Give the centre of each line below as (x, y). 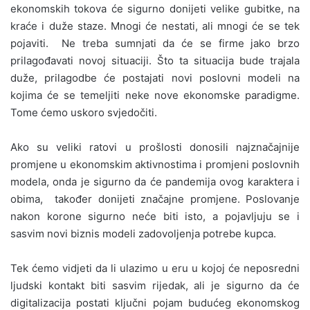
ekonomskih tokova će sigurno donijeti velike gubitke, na (155, 8)
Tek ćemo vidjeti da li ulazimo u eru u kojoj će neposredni (155, 268)
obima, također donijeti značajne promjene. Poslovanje (155, 199)
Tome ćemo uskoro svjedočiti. (84, 112)
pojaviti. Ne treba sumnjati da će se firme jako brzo (155, 43)
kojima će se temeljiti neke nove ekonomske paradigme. (155, 95)
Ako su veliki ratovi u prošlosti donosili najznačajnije (155, 147)
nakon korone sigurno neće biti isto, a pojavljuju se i (155, 216)
